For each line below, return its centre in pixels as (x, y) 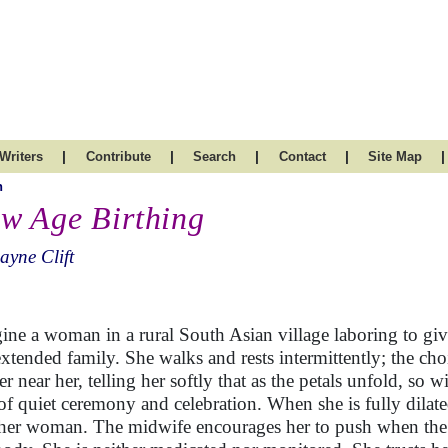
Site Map (395, 156)
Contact (302, 156)
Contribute (118, 156)
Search (214, 156)
